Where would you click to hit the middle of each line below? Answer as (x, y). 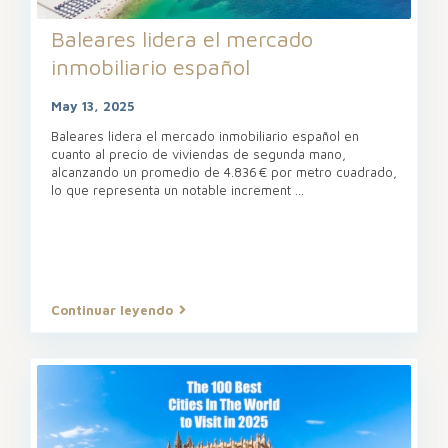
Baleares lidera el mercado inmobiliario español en (205, 135)
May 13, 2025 (92, 105)
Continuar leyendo (112, 309)
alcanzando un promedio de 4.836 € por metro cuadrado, (224, 171)
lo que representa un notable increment (173, 189)
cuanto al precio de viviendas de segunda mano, (198, 153)
